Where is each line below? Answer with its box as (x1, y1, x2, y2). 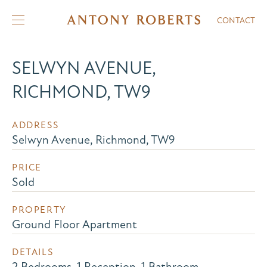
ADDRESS (12, 119, 59, 131)
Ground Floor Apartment (12, 217, 137, 232)
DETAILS (12, 246, 54, 258)
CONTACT (217, 15, 255, 26)
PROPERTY (12, 204, 67, 216)
